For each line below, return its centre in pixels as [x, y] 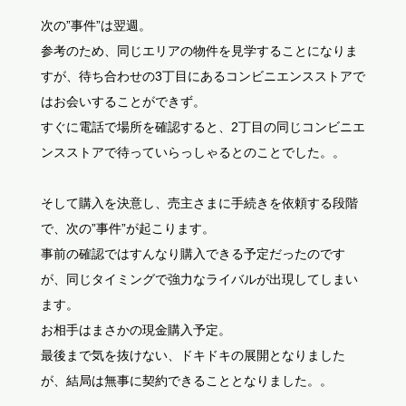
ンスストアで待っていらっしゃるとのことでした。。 [193, 152]
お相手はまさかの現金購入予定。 [135, 330]
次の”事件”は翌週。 [96, 25]
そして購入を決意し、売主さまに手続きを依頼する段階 [199, 203]
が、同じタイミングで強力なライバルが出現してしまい [199, 279]
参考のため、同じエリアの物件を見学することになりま [199, 51]
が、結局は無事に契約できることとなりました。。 [186, 381]
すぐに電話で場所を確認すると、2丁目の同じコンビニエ [203, 127]
